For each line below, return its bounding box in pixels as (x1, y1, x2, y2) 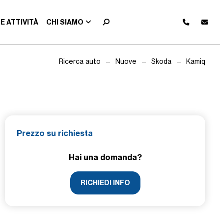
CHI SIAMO (46, 17, 84, 27)
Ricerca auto (59, 57, 101, 65)
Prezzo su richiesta (17, 128, 93, 138)
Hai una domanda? (68, 152, 142, 162)
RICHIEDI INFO (80, 178, 130, 187)
